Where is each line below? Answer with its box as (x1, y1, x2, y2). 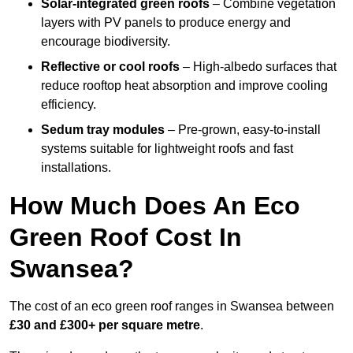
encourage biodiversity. (41, 35, 170, 49)
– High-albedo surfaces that (180, 60, 336, 74)
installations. (41, 161, 111, 175)
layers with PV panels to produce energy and (41, 16, 291, 30)
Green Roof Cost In (9, 223, 242, 252)
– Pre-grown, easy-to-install (165, 123, 321, 137)
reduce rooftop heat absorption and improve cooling (41, 79, 328, 93)
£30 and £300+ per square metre (9, 318, 200, 333)
